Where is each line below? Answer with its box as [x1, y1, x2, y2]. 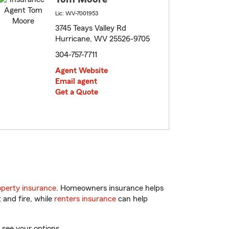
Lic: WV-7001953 [55, 10, 98, 17]
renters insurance [54, 195, 116, 203]
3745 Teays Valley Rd [55, 24, 126, 33]
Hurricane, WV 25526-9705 [55, 35, 150, 43]
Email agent [55, 77, 97, 86]
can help [116, 195, 148, 203]
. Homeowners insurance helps [56, 184, 164, 193]
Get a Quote [55, 88, 98, 97]
